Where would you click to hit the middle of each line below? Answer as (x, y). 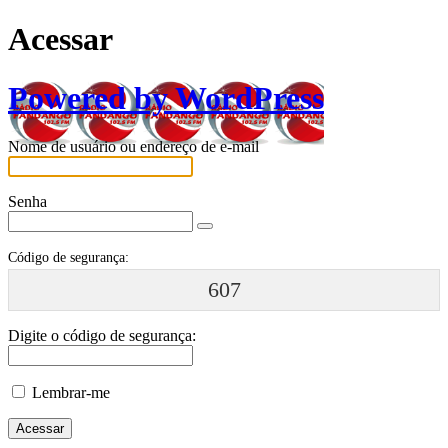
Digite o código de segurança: (102, 335)
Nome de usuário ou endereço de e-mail (133, 147)
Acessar (60, 39)
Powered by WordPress (166, 97)
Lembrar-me (71, 392)
